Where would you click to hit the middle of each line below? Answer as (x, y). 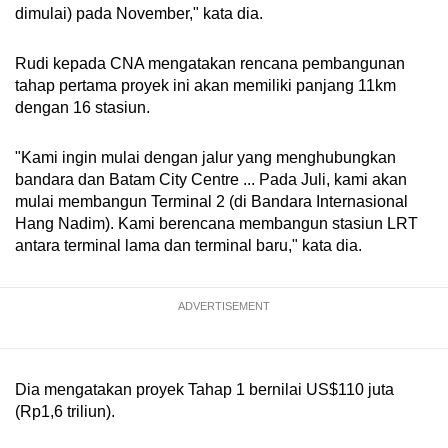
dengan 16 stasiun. (82, 107)
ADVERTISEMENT (224, 305)
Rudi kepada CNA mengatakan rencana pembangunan (210, 63)
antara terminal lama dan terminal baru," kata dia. (188, 245)
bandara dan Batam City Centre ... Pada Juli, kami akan (211, 179)
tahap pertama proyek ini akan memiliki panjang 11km (205, 85)
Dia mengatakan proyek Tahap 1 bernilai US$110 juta (204, 389)
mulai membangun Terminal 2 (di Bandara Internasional (211, 201)
